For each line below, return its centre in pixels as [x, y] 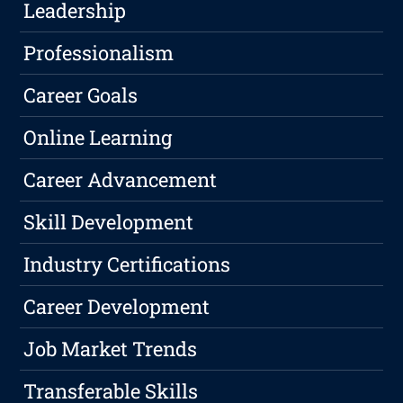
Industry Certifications [127, 264]
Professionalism [99, 53]
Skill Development [109, 222]
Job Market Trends [111, 349]
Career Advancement [121, 180]
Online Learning [98, 138]
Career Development [117, 307]
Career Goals [81, 95]
